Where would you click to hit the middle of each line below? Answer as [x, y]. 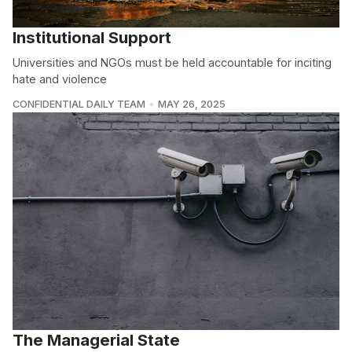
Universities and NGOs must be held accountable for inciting [172, 63]
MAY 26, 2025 [191, 104]
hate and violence [60, 79]
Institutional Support [92, 38]
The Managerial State [96, 340]
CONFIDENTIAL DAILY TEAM [79, 104]
